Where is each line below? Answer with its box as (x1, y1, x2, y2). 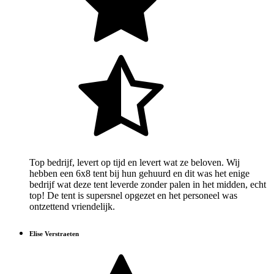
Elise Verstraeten (29, 230, 79, 238)
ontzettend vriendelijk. (29, 201, 115, 212)
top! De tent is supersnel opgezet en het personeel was (29, 190, 237, 201)
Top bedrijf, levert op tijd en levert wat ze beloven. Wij (29, 157, 240, 168)
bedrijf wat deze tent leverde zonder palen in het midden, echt (29, 179, 266, 190)
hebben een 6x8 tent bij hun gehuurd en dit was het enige (29, 168, 250, 179)
